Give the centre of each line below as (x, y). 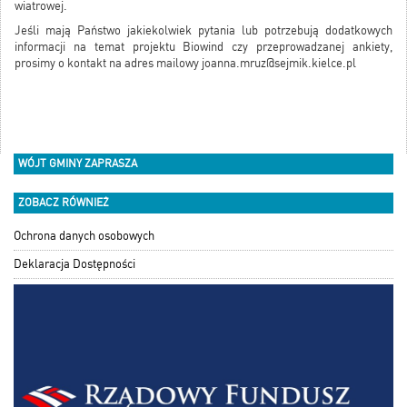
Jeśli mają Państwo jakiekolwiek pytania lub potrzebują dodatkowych (203, 31)
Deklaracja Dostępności (74, 264)
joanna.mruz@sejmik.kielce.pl (279, 64)
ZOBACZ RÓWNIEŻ (64, 203)
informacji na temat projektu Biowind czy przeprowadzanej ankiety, (203, 47)
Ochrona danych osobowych (84, 236)
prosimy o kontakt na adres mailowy (108, 64)
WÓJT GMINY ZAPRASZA (78, 164)
